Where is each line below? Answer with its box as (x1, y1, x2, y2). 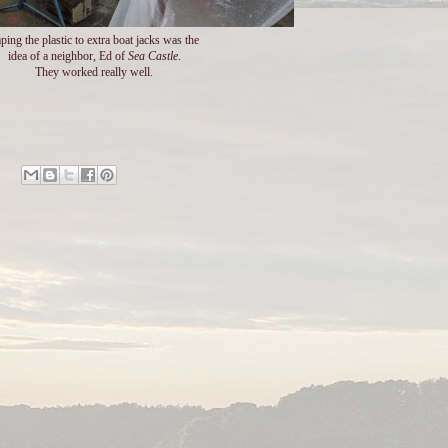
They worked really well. (35, 64, 153, 79)
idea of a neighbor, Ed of (7, 48, 128, 63)
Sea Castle (127, 48, 178, 63)
